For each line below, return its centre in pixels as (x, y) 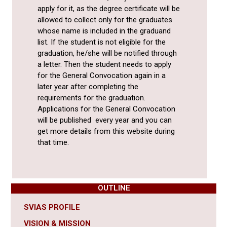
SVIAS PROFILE (52, 207)
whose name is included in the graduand (104, 31)
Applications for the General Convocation (106, 109)
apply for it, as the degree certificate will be (109, 9)
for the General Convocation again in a (102, 76)
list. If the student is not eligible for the (102, 42)
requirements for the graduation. (92, 98)
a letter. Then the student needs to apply (104, 65)
